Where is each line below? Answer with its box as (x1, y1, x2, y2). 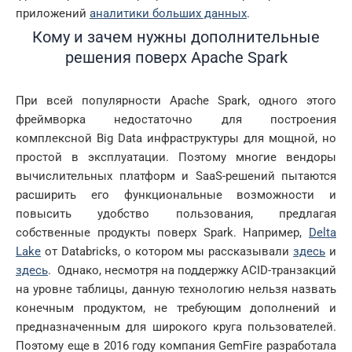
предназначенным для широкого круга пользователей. (16, 319, 336, 334)
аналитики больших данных (90, 5, 247, 20)
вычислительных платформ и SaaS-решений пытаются (16, 168, 336, 183)
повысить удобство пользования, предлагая (16, 206, 336, 221)
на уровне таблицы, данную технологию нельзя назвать (16, 281, 336, 296)
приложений (16, 5, 90, 20)
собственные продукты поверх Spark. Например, (16, 225, 309, 240)
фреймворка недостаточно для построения (16, 112, 336, 126)
